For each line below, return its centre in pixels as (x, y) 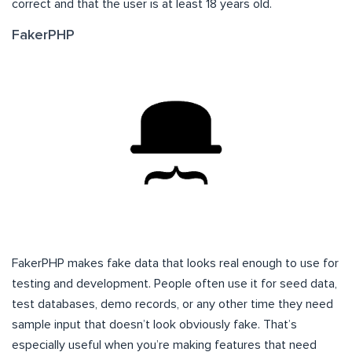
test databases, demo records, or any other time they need (172, 304)
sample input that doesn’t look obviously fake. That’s (154, 325)
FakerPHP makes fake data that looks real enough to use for (175, 264)
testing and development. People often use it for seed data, (174, 284)
